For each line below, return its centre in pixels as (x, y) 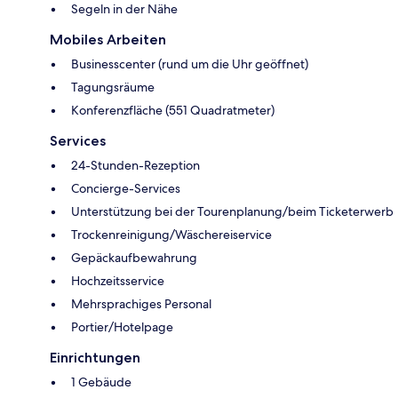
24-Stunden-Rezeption (135, 165)
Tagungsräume (113, 87)
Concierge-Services (126, 188)
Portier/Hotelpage (122, 326)
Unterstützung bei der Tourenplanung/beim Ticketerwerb (232, 211)
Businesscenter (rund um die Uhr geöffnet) (190, 64)
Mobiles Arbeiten (108, 39)
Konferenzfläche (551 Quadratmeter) (173, 110)
